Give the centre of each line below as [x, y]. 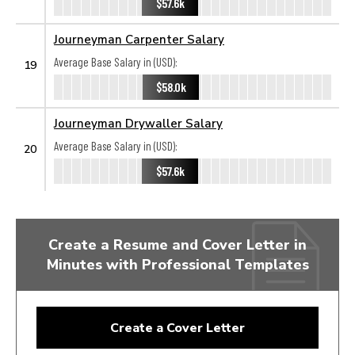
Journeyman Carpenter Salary [139, 39]
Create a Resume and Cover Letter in [177, 244]
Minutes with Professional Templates [177, 264]
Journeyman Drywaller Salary [138, 123]
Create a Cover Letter [177, 327]
